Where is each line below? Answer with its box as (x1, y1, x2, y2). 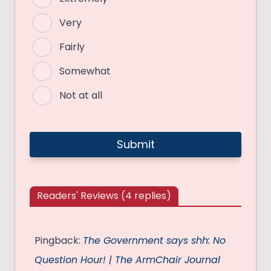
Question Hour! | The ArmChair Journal (34, 253, 220, 267)
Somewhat (59, 64, 111, 79)
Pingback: (34, 233, 83, 248)
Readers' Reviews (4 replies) (37, 189, 171, 203)
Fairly (59, 40, 85, 54)
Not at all (59, 88, 102, 103)
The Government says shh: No (83, 233, 226, 248)
